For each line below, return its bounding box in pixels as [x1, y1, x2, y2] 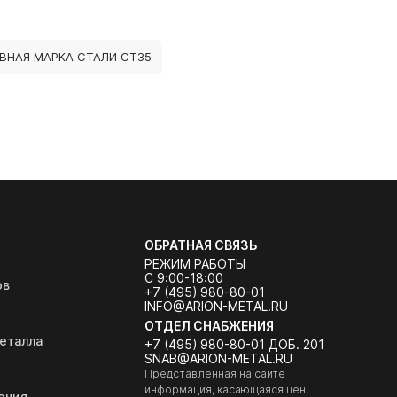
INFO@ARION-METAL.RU [144, 299, 288, 314]
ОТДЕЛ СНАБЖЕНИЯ [144, 318, 274, 333]
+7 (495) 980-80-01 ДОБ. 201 [144, 337, 324, 352]
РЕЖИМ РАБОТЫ [144, 256, 245, 271]
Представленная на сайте [144, 367, 285, 380]
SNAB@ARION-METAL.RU [144, 351, 292, 366]
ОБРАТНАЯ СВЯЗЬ [144, 237, 258, 253]
